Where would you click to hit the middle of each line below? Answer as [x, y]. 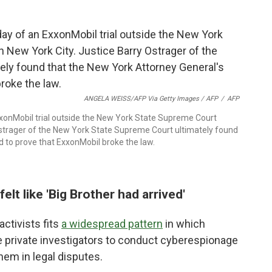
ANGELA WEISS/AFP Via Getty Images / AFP [151, 99]
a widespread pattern [112, 224]
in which [184, 224]
